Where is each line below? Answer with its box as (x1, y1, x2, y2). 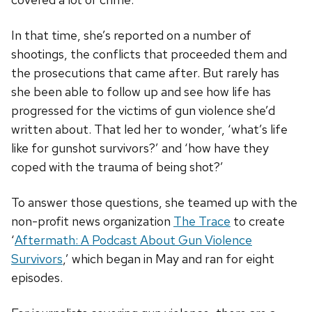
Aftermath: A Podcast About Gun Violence (15, 231, 252, 248)
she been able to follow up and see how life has (11, 83, 271, 100)
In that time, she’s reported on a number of (11, 26, 251, 43)
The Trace (173, 212, 231, 229)
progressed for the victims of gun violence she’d (11, 102, 275, 118)
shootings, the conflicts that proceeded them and (11, 45, 287, 62)
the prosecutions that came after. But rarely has (11, 64, 279, 81)
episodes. (11, 269, 63, 286)
